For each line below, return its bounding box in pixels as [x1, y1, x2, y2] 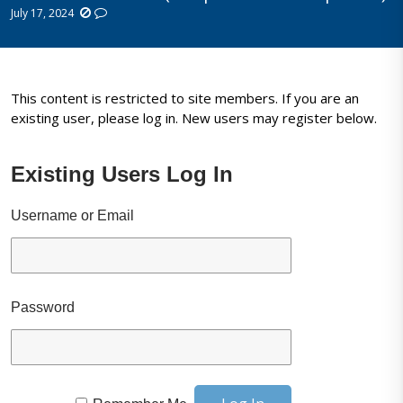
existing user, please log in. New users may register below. [11, 109, 378, 128]
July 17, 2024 [11, 4, 75, 21]
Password [11, 300, 76, 316]
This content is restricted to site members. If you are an [11, 89, 360, 108]
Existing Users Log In [11, 162, 234, 187]
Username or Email [11, 208, 135, 224]
